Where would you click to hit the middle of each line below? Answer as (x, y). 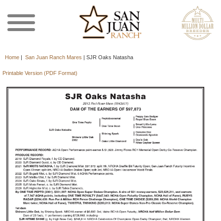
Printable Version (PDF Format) (40, 73)
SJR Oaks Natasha (110, 57)
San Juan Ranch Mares (54, 57)
